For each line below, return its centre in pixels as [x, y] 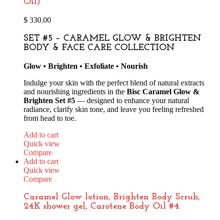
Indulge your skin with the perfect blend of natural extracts [114, 82]
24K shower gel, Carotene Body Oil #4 [101, 207]
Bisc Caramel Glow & [163, 91]
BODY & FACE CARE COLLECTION [99, 48]
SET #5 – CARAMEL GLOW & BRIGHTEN [112, 38]
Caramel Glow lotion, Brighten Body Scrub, [112, 197]
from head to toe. [50, 118]
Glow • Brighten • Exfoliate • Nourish [86, 66]
